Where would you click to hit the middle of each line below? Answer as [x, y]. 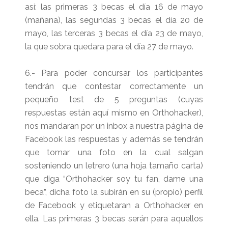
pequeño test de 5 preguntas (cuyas [114, 99]
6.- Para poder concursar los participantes [114, 73]
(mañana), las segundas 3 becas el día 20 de [114, 20]
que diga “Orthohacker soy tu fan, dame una [114, 179]
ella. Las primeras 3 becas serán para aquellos [114, 218]
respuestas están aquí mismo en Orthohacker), [114, 112]
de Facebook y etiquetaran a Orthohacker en [114, 205]
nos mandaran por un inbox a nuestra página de [114, 126]
